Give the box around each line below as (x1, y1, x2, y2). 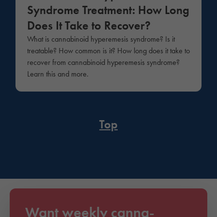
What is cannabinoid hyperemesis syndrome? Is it (27, 33, 175, 44)
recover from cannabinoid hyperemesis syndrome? (27, 57, 180, 67)
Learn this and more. (27, 68, 89, 79)
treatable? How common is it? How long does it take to (27, 45, 190, 56)
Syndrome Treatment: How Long (27, 2, 189, 17)
